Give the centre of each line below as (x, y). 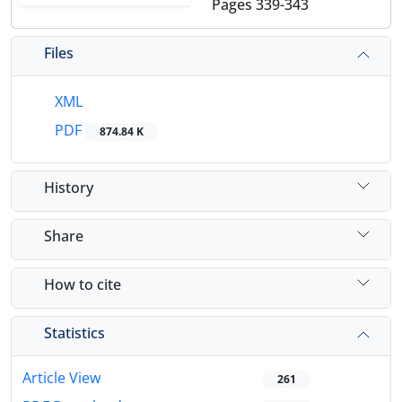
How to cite (83, 284)
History (69, 187)
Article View (61, 378)
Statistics (74, 332)
